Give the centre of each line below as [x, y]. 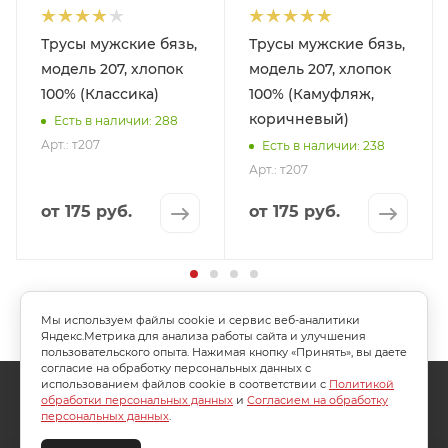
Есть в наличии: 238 [323, 145]
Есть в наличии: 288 [116, 120]
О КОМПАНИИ [99, 390]
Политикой [361, 384]
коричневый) [299, 118]
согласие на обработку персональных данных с [176, 368]
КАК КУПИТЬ [354, 390]
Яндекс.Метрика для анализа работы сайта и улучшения [203, 336]
